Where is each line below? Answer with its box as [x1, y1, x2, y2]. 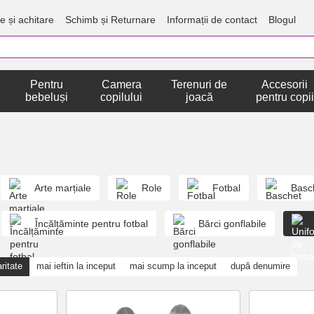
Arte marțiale [34, 182, 91, 193]
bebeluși [25, 91, 69, 103]
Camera [101, 78, 142, 90]
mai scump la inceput [130, 261, 217, 271]
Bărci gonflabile [198, 218, 266, 229]
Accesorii [261, 78, 308, 90]
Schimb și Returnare [65, 13, 156, 25]
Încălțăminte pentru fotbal [35, 218, 148, 229]
